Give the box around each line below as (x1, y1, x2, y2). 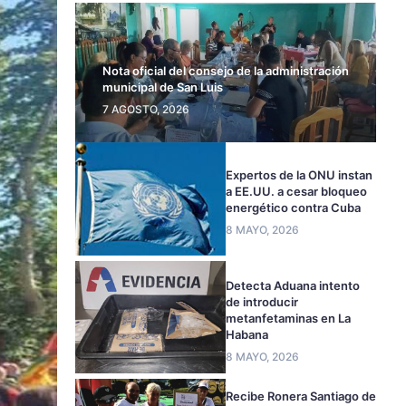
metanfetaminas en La (226, 311, 352, 325)
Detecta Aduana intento (226, 278, 361, 293)
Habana (226, 327, 269, 342)
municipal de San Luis (101, 79, 223, 94)
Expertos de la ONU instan (226, 168, 373, 183)
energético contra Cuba (226, 200, 362, 216)
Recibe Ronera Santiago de (226, 388, 377, 403)
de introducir (226, 295, 299, 309)
